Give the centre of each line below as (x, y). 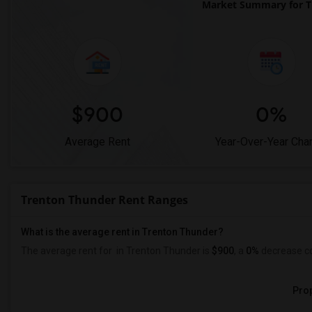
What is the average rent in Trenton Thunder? (122, 232)
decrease (281, 251)
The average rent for (68, 251)
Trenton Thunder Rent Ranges (104, 200)
